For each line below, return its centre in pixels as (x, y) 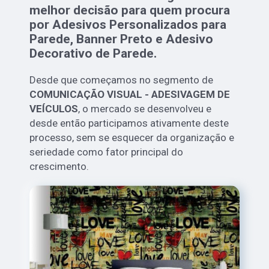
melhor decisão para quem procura (130, 11)
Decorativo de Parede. (93, 54)
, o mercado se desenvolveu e (145, 109)
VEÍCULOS (54, 109)
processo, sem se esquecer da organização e (132, 138)
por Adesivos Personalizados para (128, 25)
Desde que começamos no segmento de (122, 80)
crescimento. (59, 167)
